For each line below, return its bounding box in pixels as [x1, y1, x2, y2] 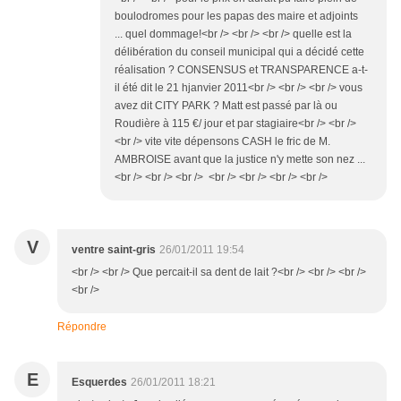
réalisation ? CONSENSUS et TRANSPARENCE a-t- [115, 64, 368, 76]
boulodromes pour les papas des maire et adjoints [115, 10, 358, 22]
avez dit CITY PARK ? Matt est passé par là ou [115, 99, 337, 112]
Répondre [57, 320, 107, 333]
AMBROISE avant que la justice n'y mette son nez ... [115, 153, 365, 166]
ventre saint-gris [72, 243, 156, 256]
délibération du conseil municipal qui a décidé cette [115, 46, 364, 58]
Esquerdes [72, 376, 127, 388]
